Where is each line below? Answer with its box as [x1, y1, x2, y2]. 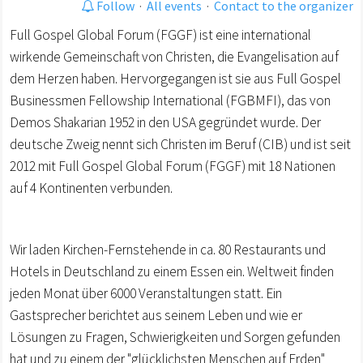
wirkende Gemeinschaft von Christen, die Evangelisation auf [10, 48, 339, 66]
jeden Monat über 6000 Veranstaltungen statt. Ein [10, 284, 282, 303]
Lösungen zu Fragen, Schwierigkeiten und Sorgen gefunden [10, 328, 340, 347]
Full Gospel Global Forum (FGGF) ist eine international [10, 26, 311, 45]
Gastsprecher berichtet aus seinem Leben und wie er [10, 306, 302, 325]
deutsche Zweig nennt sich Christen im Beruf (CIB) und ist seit [10, 135, 351, 154]
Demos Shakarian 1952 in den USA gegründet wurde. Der [10, 113, 321, 132]
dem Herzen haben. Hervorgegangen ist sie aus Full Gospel [10, 70, 341, 88]
